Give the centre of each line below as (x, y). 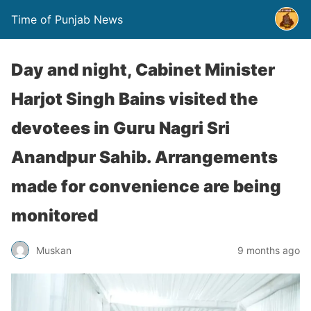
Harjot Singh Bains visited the (135, 99)
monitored (54, 216)
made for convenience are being (146, 186)
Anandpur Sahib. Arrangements (144, 157)
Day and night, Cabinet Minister (143, 70)
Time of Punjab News (67, 19)
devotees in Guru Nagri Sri (120, 128)
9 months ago (269, 250)
